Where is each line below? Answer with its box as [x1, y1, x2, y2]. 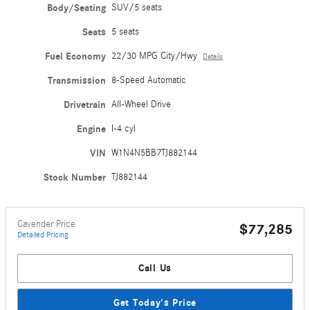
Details [203, 53, 224, 62]
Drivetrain [64, 99, 107, 111]
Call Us [138, 262, 172, 275]
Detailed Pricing [17, 230, 69, 240]
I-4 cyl [111, 123, 136, 135]
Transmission [48, 75, 107, 87]
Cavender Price [17, 219, 75, 230]
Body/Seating [47, 2, 107, 15]
